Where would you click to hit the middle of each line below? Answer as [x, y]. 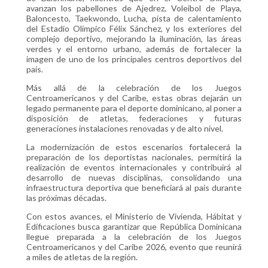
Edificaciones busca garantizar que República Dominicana [134, 227]
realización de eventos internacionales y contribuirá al [134, 167]
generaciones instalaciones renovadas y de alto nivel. [125, 129]
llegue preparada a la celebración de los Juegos [134, 237]
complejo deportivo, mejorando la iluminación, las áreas [134, 39]
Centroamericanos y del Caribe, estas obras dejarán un [134, 98]
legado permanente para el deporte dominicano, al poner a [134, 108]
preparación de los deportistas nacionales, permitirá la [134, 157]
